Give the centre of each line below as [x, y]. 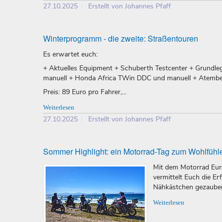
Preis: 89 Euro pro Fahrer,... [85, 92]
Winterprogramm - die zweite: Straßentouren [121, 39]
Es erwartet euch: [70, 55]
